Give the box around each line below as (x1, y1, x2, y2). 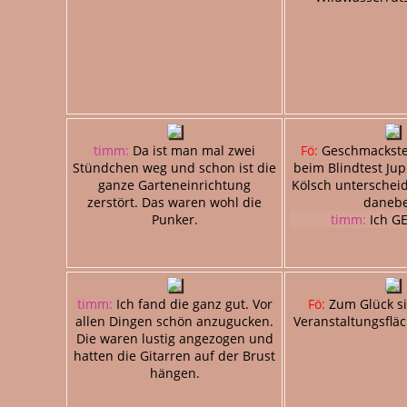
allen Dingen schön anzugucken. (75, 312, 273, 330)
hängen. (149, 363, 200, 382)
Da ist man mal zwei (129, 141, 255, 159)
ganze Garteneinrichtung (98, 175, 251, 194)
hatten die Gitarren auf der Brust (74, 346, 275, 364)
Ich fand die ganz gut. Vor (112, 294, 273, 313)
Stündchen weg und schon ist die (73, 158, 276, 176)
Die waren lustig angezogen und (75, 329, 273, 347)
